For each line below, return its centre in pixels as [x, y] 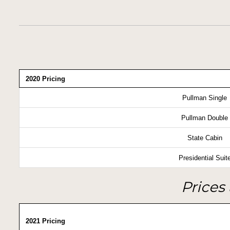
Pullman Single [205, 98]
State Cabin [205, 138]
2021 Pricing [45, 221]
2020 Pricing [45, 79]
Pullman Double [205, 118]
